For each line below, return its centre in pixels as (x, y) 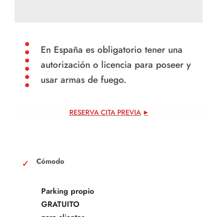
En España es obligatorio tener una (112, 49)
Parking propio (68, 191)
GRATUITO (60, 204)
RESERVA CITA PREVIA (105, 112)
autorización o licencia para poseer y (116, 64)
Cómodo (50, 161)
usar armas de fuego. (84, 79)
